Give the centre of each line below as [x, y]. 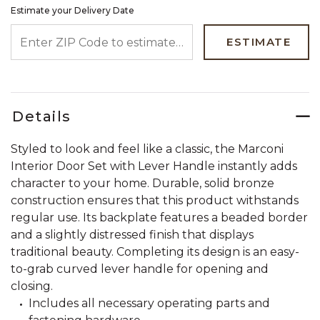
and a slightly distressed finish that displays [132, 235]
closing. [32, 286]
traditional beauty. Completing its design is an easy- [155, 252]
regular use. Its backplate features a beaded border [159, 217]
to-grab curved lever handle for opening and [140, 269]
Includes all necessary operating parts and [149, 303]
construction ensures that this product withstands [155, 200]
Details [42, 116]
